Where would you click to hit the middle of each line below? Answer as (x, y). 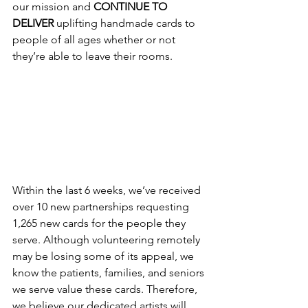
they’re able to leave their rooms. (94, 56)
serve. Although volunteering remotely (108, 239)
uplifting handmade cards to (126, 23)
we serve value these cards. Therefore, (106, 289)
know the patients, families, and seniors (110, 272)
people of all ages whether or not (95, 39)
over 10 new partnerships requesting (102, 206)
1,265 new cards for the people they (100, 223)
